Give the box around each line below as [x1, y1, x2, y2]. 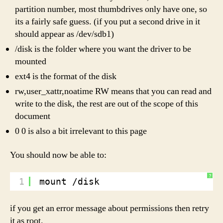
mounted [15, 56, 46, 68]
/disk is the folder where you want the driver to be [15, 43, 191, 55]
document [15, 111, 50, 122]
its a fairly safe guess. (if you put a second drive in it [15, 16, 200, 28]
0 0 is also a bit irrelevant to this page [15, 125, 147, 137]
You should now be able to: [10, 149, 107, 161]
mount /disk [39, 176, 100, 187]
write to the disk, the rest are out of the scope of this [15, 98, 198, 110]
